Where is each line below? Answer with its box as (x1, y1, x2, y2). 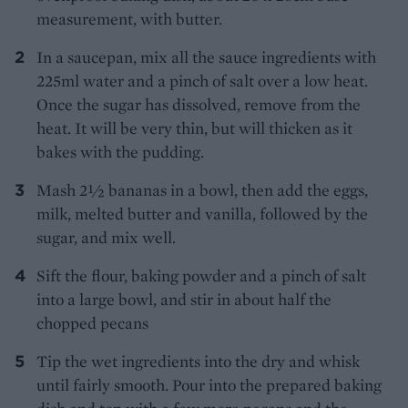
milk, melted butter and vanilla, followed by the (36, 203, 368, 225)
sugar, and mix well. (36, 227, 176, 249)
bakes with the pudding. (36, 141, 204, 163)
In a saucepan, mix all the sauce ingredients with (36, 46, 376, 68)
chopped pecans (36, 312, 148, 334)
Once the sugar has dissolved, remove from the (36, 94, 361, 116)
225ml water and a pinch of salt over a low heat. (36, 70, 368, 92)
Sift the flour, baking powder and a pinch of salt (36, 265, 366, 287)
